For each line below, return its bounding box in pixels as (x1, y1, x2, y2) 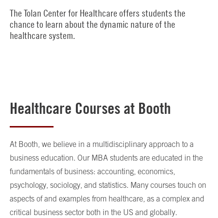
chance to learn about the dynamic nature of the (10, 18, 175, 30)
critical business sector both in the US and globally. (10, 207, 177, 217)
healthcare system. (10, 29, 75, 41)
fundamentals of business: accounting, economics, (10, 166, 175, 176)
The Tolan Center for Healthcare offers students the (10, 7, 185, 18)
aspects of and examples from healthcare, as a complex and (10, 194, 204, 203)
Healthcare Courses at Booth (10, 98, 171, 118)
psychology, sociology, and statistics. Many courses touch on (10, 180, 206, 189)
